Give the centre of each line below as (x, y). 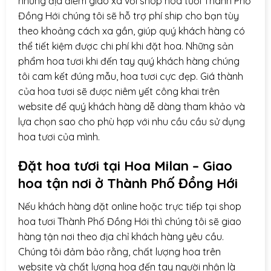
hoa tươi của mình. (59, 136)
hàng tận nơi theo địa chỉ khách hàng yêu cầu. (121, 236)
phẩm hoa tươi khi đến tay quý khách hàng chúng (129, 61)
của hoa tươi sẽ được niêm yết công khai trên (119, 91)
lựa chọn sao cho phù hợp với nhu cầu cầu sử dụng (132, 121)
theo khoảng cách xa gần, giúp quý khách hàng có (132, 31)
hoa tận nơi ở (63, 183)
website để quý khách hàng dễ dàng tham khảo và (132, 106)
